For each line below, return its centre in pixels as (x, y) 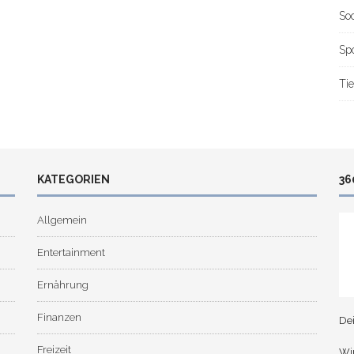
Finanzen (59, 318)
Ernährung (62, 285)
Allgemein (62, 220)
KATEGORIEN (73, 180)
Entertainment (71, 253)
